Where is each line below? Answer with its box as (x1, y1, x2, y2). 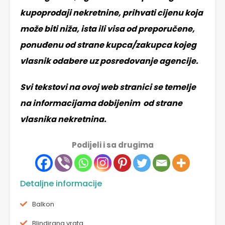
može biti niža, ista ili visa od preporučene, (20, 23, 195, 35)
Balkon (32, 199, 54, 209)
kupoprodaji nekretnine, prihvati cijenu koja (20, 7, 203, 19)
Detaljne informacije (20, 178, 102, 190)
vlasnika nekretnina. (20, 114, 106, 126)
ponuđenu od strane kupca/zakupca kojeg (20, 39, 196, 51)
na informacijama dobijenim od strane (20, 97, 182, 109)
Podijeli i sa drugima (71, 140, 154, 151)
